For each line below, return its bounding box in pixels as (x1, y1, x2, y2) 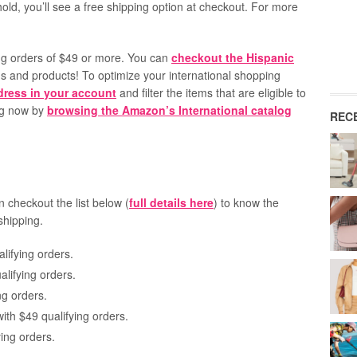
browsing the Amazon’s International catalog (47, 102, 292, 118)
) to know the (214, 194, 279, 210)
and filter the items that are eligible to (116, 84, 306, 100)
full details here (129, 194, 214, 210)
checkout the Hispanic (171, 49, 294, 65)
